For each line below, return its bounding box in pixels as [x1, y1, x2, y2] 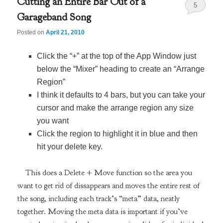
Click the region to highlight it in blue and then [37, 129, 198, 138]
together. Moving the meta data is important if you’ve [17, 207, 188, 217]
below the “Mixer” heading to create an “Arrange [37, 65, 205, 74]
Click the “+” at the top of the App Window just [37, 52, 197, 61]
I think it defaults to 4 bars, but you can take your [37, 91, 206, 100]
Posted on [17, 29, 46, 36]
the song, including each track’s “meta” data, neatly [17, 194, 180, 204]
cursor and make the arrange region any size [37, 104, 194, 112]
